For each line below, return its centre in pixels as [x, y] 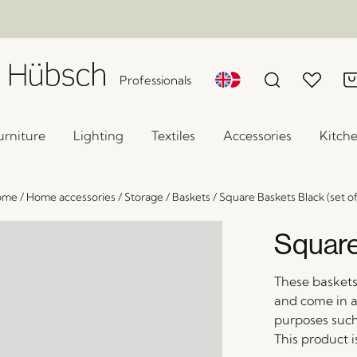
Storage [144, 197]
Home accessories [71, 197]
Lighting [98, 135]
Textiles [173, 135]
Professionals [156, 80]
